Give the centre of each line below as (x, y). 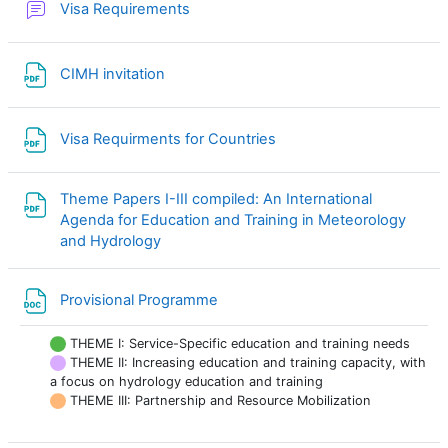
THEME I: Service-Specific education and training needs (238, 343)
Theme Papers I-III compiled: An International (216, 198)
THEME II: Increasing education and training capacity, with (246, 362)
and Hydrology (112, 240)
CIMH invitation (114, 74)
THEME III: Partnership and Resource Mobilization (218, 400)
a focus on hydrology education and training (186, 381)
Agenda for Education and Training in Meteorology (233, 219)
